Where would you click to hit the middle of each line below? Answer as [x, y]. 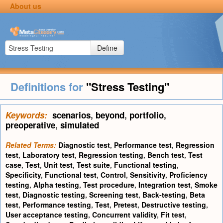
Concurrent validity [124, 215]
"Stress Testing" [127, 87]
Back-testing [164, 195]
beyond [110, 115]
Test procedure [109, 185]
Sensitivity [148, 175]
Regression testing [111, 155]
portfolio [147, 115]
